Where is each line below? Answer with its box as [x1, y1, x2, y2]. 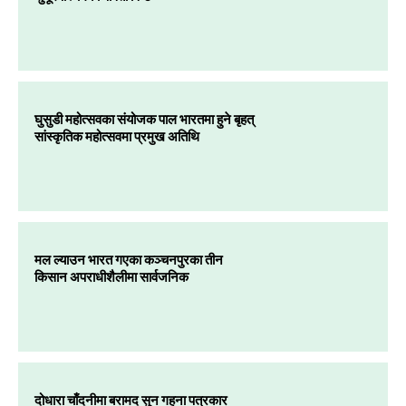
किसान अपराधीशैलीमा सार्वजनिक [34, 268, 188, 285]
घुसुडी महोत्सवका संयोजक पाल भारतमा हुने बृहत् [34, 111, 254, 128]
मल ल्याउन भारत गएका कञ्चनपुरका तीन [34, 251, 223, 268]
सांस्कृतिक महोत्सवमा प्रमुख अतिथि [34, 128, 199, 145]
